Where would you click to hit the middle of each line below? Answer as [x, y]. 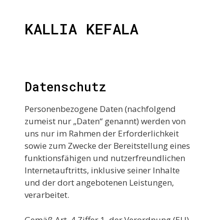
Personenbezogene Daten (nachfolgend [100, 109]
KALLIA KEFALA [82, 29]
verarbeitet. [47, 195]
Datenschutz [65, 87]
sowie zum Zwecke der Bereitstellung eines [107, 146]
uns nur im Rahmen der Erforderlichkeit [102, 133]
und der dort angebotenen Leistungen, [99, 182]
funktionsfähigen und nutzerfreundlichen [105, 158]
